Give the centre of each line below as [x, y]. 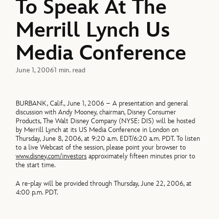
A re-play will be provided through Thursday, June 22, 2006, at [104, 184]
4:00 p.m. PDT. [37, 193]
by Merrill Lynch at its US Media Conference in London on [97, 130]
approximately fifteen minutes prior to [141, 156]
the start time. [36, 165]
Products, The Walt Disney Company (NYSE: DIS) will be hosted [106, 121]
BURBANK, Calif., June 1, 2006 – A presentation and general [102, 103]
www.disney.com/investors [51, 156]
